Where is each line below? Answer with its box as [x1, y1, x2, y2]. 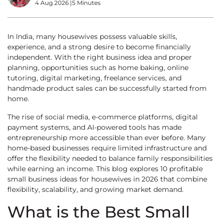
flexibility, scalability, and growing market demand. [7, 185, 184, 194]
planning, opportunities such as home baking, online [7, 63, 188, 72]
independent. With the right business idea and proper [7, 53, 192, 62]
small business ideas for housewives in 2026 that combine [7, 175, 207, 184]
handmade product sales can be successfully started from [7, 84, 207, 93]
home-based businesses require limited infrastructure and [7, 144, 207, 152]
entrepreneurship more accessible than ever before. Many [7, 133, 206, 142]
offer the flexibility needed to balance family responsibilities [7, 154, 213, 163]
